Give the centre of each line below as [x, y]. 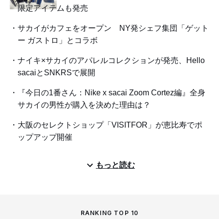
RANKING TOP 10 [109, 213]
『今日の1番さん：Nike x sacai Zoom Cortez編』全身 [111, 93]
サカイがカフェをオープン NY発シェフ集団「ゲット [113, 28]
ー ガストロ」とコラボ [58, 41]
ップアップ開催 [45, 137]
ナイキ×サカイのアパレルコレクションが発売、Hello [111, 61]
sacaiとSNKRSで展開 [56, 73]
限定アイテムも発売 [53, 8]
